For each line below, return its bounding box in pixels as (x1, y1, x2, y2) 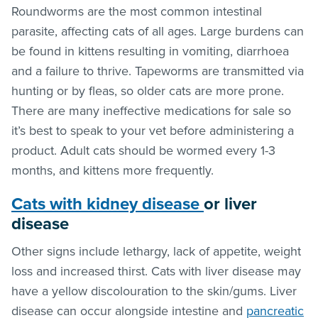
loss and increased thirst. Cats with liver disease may (11, 263, 301, 279)
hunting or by (11, 82, 89, 99)
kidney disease (87, 193, 204, 214)
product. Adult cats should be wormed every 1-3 (11, 142, 275, 158)
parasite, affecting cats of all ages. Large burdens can (11, 23, 304, 39)
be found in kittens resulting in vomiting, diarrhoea (11, 43, 289, 59)
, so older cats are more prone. (114, 82, 284, 99)
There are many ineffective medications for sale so (11, 102, 291, 119)
